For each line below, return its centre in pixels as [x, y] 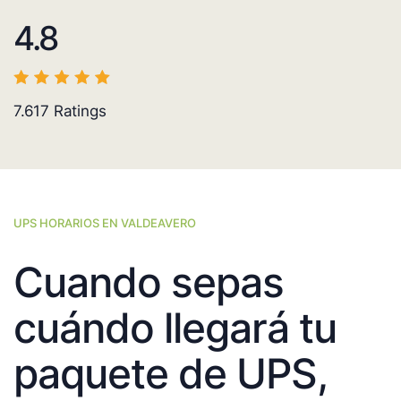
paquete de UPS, [170, 374]
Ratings [78, 111]
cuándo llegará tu [175, 328]
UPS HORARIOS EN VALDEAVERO [105, 223]
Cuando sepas [149, 282]
